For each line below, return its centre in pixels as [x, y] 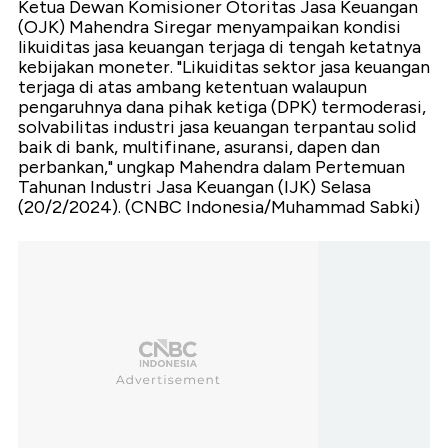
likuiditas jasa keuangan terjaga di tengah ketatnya [219, 46]
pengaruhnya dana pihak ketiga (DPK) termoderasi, [222, 106]
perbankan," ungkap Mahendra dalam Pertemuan [211, 166]
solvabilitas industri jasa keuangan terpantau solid [217, 126]
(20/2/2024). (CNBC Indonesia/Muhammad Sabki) [219, 206]
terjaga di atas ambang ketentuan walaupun [192, 86]
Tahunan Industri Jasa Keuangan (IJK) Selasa [194, 186]
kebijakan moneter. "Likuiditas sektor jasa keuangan [224, 66]
